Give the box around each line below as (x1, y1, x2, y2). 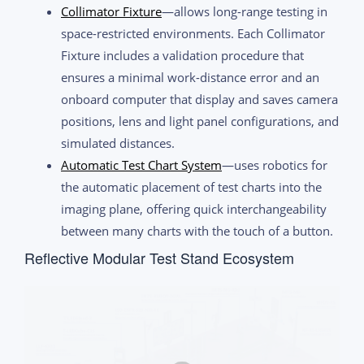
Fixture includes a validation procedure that (61, 46, 304, 63)
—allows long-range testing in (162, 2, 327, 19)
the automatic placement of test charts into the (61, 178, 322, 195)
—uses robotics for (222, 156, 327, 173)
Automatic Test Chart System (61, 156, 222, 173)
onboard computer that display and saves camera (61, 90, 338, 107)
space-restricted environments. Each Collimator (61, 24, 325, 41)
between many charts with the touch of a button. (61, 222, 333, 239)
